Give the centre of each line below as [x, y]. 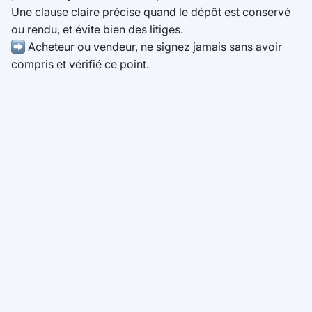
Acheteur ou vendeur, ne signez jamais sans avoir [154, 47]
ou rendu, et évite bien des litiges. [97, 30]
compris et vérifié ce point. [80, 64]
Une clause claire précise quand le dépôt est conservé [151, 12]
